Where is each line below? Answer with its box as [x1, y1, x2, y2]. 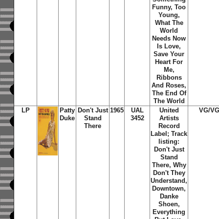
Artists [159, 114, 179, 122]
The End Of [152, 89, 186, 97]
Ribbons [156, 74, 182, 81]
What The [154, 19, 183, 26]
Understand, [151, 177, 188, 184]
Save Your [153, 50, 185, 58]
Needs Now [152, 35, 186, 42]
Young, [158, 11, 180, 19]
